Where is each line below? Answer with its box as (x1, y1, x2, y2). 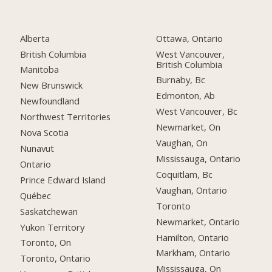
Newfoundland (20, 95, 80, 107)
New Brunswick (20, 79, 83, 92)
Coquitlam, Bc (156, 168, 213, 180)
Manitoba (20, 63, 59, 76)
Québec (20, 189, 52, 202)
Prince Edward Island (20, 173, 106, 186)
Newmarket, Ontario (156, 215, 240, 228)
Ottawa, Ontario (156, 32, 223, 44)
